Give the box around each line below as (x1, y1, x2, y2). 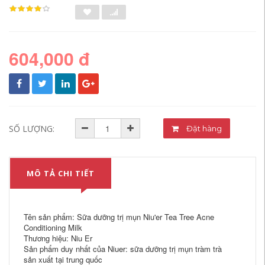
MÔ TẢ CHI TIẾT (27, 168, 95, 179)
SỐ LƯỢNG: (9, 123, 54, 134)
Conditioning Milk (24, 222, 82, 233)
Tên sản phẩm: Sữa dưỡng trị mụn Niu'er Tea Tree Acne (24, 211, 214, 222)
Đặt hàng (202, 124, 222, 133)
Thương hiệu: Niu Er (24, 232, 92, 244)
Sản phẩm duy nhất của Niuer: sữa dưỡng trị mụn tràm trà (24, 243, 222, 254)
